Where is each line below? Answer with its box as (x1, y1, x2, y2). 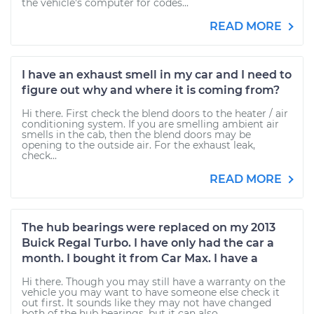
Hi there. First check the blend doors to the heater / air (22, 107, 288, 120)
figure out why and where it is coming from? (22, 83, 280, 97)
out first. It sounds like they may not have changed (22, 296, 271, 309)
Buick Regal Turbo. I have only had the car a (22, 236, 274, 250)
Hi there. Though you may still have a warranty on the (22, 275, 285, 288)
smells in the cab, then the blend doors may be (22, 128, 251, 141)
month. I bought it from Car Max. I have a (22, 252, 258, 265)
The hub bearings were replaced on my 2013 (22, 221, 275, 234)
